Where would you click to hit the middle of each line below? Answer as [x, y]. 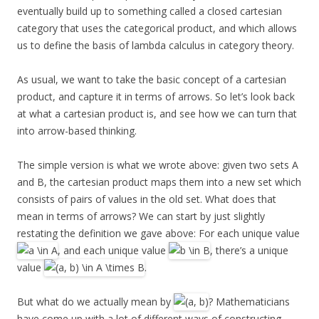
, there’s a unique [249, 250]
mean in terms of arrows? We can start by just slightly [141, 216]
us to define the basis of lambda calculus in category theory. [156, 45]
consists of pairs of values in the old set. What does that [147, 199]
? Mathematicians [249, 302]
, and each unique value [113, 250]
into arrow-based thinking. [77, 130]
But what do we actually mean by [95, 302]
